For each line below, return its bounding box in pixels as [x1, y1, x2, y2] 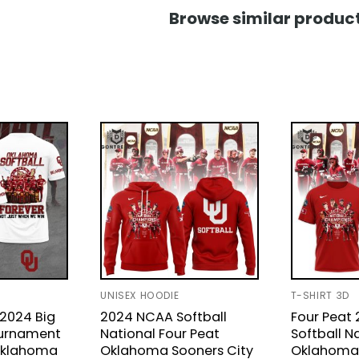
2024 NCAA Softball [100, 308, 228, 327]
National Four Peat [100, 325, 220, 344]
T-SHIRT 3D [290, 288, 349, 302]
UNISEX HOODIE [100, 288, 179, 302]
